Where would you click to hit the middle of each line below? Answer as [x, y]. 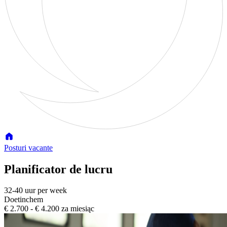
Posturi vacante [28, 147]
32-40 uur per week [35, 191]
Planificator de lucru [58, 169]
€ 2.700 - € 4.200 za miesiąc [49, 209]
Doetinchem [24, 200]
